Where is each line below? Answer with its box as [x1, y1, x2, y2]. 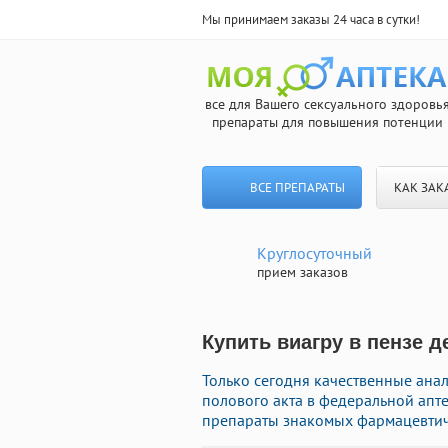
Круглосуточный [257, 243, 372, 263]
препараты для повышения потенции [211, 113, 443, 131]
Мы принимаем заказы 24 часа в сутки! [202, 11, 420, 28]
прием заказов [257, 263, 348, 281]
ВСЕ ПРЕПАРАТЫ [249, 179, 345, 196]
